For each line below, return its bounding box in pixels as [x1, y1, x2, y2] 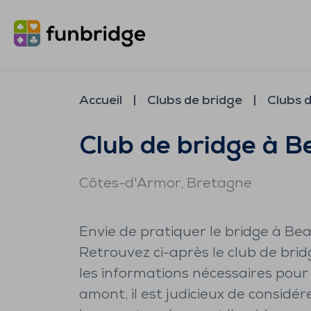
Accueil [79, 94, 122, 108]
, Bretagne [180, 177, 252, 191]
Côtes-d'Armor [79, 177, 180, 191]
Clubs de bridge [147, 94, 242, 108]
